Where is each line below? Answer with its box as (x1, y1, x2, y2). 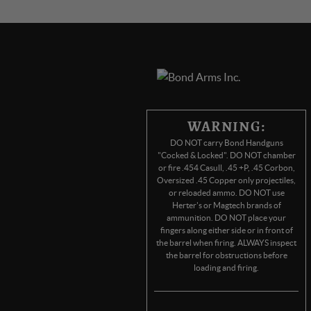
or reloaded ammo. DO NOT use (168, 188, 285, 197)
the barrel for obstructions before (165, 251, 287, 260)
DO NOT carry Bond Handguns (169, 138, 283, 147)
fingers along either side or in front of (160, 226, 293, 235)
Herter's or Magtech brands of (171, 201, 281, 210)
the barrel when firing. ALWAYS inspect (156, 238, 296, 247)
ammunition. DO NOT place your (167, 213, 286, 222)
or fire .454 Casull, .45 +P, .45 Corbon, (158, 163, 295, 172)
